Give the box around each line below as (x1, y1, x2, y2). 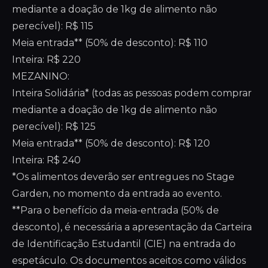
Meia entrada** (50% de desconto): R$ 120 (12, 138, 210, 149)
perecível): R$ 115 (12, 20, 93, 32)
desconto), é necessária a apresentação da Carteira (12, 221, 252, 233)
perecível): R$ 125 (12, 121, 96, 132)
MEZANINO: (12, 71, 69, 82)
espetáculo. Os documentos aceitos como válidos (12, 255, 246, 266)
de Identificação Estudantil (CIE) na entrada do (12, 238, 236, 249)
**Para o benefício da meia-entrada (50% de (12, 205, 219, 216)
